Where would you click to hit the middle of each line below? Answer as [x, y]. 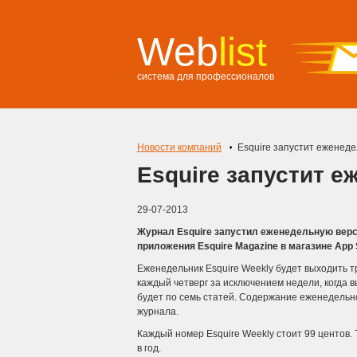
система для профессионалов [206, 76]
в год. [149, 348]
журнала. [158, 312]
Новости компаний [179, 147]
